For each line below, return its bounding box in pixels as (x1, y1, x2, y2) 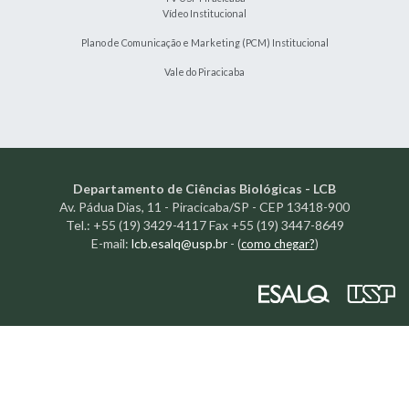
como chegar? (240, 236, 315, 251)
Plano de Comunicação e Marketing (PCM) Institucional (80, 37, 329, 48)
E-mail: (90, 236, 131, 251)
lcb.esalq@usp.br (131, 236, 227, 251)
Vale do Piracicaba (164, 66, 245, 78)
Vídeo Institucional (163, 7, 246, 19)
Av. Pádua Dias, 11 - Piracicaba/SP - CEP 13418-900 (59, 199, 350, 215)
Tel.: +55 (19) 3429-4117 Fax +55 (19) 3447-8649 (65, 217, 344, 233)
